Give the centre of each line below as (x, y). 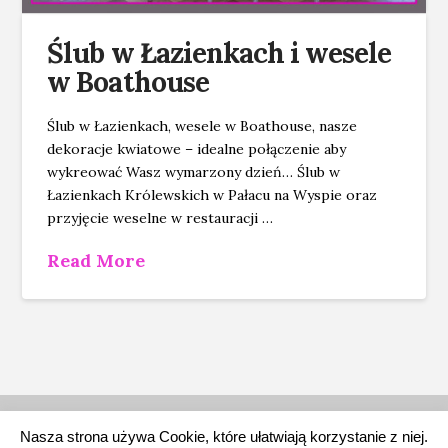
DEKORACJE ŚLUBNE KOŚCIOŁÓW (291, 422)
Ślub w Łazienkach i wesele (219, 53)
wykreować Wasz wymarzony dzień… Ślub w (194, 171)
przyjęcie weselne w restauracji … (160, 217)
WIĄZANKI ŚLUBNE (108, 422)
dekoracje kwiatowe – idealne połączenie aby (197, 148)
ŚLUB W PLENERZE (224, 435)
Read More (96, 261)
